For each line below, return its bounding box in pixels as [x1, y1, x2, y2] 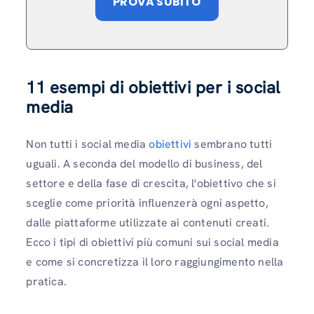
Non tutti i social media [26, 137, 149, 152]
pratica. [26, 274, 67, 289]
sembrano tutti [194, 137, 273, 152]
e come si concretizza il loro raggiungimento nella [26, 254, 284, 270]
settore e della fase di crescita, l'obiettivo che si [26, 176, 276, 191]
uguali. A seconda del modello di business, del [26, 156, 263, 172]
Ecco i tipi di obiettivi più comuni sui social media [26, 235, 279, 250]
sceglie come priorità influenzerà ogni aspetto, [26, 196, 268, 211]
